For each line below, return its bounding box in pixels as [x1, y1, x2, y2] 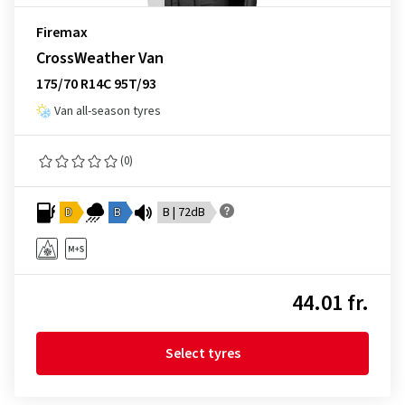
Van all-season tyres [54, 102, 161, 120]
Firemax [36, 23, 88, 42]
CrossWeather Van [36, 47, 164, 70]
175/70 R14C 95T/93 [36, 74, 156, 94]
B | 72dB [163, 203, 205, 221]
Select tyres [165, 344, 240, 363]
